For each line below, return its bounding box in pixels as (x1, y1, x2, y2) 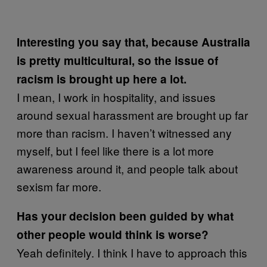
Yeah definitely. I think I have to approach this (17, 244, 247, 260)
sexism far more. (17, 178, 101, 194)
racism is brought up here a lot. (17, 70, 187, 87)
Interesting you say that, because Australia (17, 33, 250, 50)
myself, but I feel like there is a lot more (17, 142, 214, 159)
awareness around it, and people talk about (17, 160, 238, 176)
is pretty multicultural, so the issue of (17, 52, 218, 69)
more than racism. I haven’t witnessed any (17, 124, 232, 141)
